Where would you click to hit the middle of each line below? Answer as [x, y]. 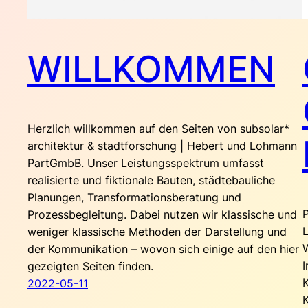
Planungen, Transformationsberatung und [134, 198]
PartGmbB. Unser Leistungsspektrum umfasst [146, 163]
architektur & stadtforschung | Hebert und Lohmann [162, 146]
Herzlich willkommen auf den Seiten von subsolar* [158, 129]
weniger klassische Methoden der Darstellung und [157, 232]
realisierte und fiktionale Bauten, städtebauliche [151, 180]
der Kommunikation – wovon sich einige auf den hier [163, 249]
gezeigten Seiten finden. [90, 266]
